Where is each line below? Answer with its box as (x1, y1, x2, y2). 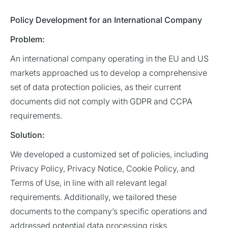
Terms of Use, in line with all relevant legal (10, 178, 167, 188)
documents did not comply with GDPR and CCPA (10, 96, 192, 107)
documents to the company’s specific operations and (10, 206, 207, 217)
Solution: (10, 130, 45, 140)
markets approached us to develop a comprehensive (10, 68, 207, 78)
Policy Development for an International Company (10, 15, 202, 25)
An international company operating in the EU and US (10, 53, 209, 64)
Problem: (10, 34, 45, 45)
